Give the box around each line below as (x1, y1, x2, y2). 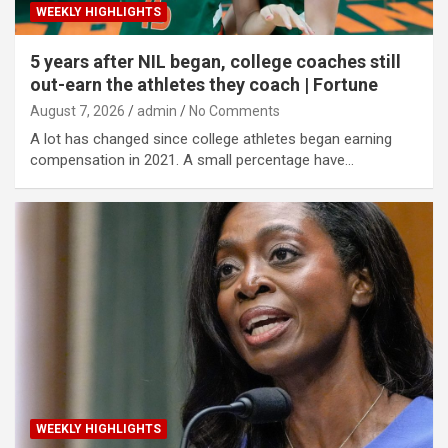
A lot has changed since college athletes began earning (30, 129, 392, 148)
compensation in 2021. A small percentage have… (30, 150, 354, 169)
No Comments (189, 102, 280, 119)
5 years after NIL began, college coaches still (30, 50, 401, 72)
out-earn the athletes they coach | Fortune (30, 73, 378, 95)
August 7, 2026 (30, 102, 125, 119)
